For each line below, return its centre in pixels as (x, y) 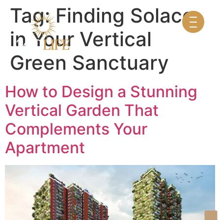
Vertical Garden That (82, 110)
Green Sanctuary (89, 63)
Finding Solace (125, 15)
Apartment (45, 148)
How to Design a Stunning (101, 92)
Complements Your (76, 129)
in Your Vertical (81, 39)
